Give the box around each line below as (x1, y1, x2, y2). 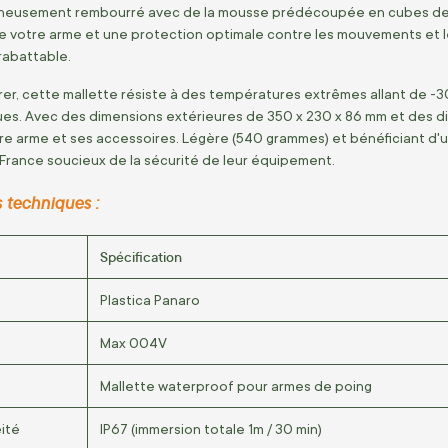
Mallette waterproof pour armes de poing (100, 377, 372, 394)
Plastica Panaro (100, 291, 200, 308)
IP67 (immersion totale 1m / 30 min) (100, 420, 322, 437)
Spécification (100, 246, 182, 266)
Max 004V (100, 334, 167, 351)
